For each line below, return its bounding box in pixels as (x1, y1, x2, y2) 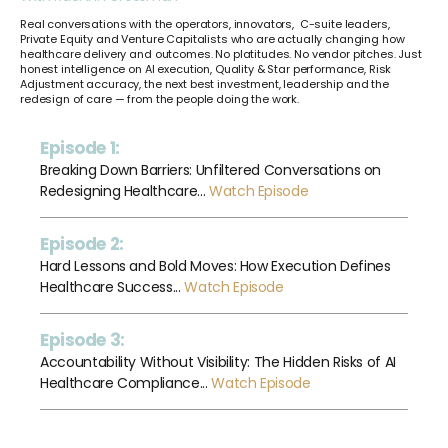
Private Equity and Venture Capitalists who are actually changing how (20, 30, 405, 47)
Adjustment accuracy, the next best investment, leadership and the (20, 75, 389, 92)
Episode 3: (40, 327, 125, 352)
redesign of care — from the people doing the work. (20, 90, 299, 107)
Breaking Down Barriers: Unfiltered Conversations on (40, 159, 382, 180)
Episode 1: (40, 135, 120, 160)
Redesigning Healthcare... (40, 180, 209, 201)
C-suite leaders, (299, 15, 390, 32)
